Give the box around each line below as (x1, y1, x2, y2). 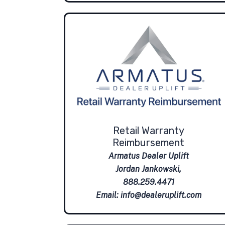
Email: (95, 190, 121, 200)
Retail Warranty (113, 125, 184, 137)
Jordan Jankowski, (116, 164, 182, 174)
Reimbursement (113, 137, 185, 149)
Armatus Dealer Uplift (108, 151, 189, 161)
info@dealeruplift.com (120, 190, 201, 200)
